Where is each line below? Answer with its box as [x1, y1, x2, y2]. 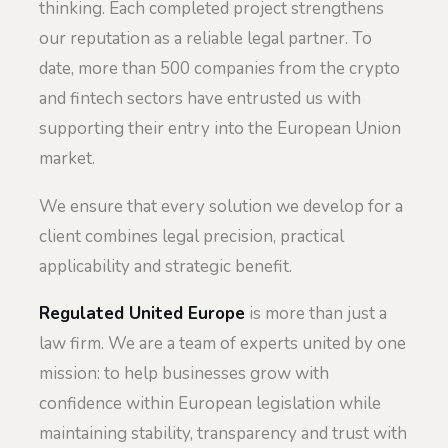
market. [39, 147, 95, 171]
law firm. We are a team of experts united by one [39, 332, 406, 356]
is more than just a [245, 302, 387, 326]
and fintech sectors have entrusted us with [39, 87, 361, 111]
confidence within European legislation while [39, 392, 381, 416]
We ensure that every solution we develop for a [39, 194, 403, 218]
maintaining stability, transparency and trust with [39, 422, 407, 446]
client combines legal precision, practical [39, 224, 344, 248]
